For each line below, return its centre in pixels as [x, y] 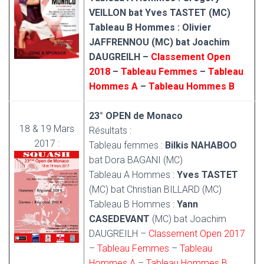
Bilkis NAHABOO [201, 145]
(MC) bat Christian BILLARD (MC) [155, 189]
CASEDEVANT [119, 219]
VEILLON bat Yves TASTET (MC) [160, 13]
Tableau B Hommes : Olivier [150, 27]
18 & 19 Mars [47, 129]
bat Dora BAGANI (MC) [136, 160]
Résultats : [110, 131]
